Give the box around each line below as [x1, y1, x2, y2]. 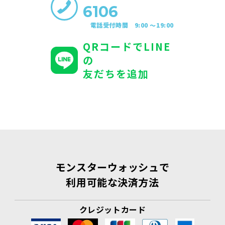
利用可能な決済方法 [66, 175, 159, 190]
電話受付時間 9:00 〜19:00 [90, 21, 174, 30]
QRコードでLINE [82, 39, 171, 54]
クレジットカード [79, 203, 146, 216]
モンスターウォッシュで [55, 160, 170, 175]
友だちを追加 [82, 66, 149, 81]
